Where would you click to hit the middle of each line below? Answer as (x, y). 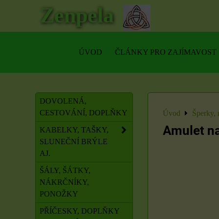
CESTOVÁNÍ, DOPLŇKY (84, 113)
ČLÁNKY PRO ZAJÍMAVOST (166, 52)
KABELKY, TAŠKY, (74, 130)
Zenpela (77, 15)
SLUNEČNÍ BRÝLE (74, 142)
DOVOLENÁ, (63, 101)
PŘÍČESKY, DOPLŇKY (80, 211)
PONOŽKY (59, 194)
